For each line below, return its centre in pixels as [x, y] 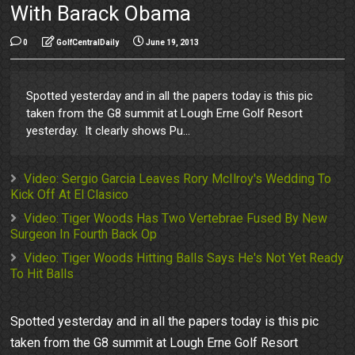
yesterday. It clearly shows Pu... [109, 131]
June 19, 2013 [173, 43]
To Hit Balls [42, 274]
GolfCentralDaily [88, 43]
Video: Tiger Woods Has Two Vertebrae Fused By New [176, 219]
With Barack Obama [101, 14]
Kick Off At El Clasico [70, 195]
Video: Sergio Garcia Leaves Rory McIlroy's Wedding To [178, 179]
